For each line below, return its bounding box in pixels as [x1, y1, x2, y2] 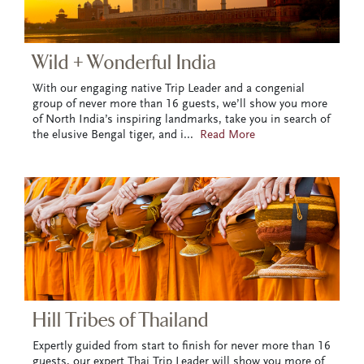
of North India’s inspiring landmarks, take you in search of [32, 114, 330, 127]
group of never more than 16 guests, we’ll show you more [32, 98, 327, 111]
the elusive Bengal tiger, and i [32, 129, 184, 142]
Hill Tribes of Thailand [32, 308, 209, 332]
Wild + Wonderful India [32, 51, 216, 76]
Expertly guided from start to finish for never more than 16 [32, 340, 331, 353]
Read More [200, 129, 255, 142]
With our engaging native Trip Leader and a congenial [32, 83, 305, 96]
